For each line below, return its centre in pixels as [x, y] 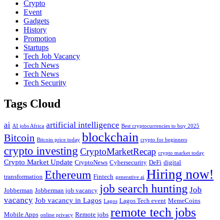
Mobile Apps [21, 214]
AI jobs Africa [28, 126]
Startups [36, 48]
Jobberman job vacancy [66, 190]
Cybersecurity [128, 162]
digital [172, 162]
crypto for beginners [164, 140]
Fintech [103, 177]
